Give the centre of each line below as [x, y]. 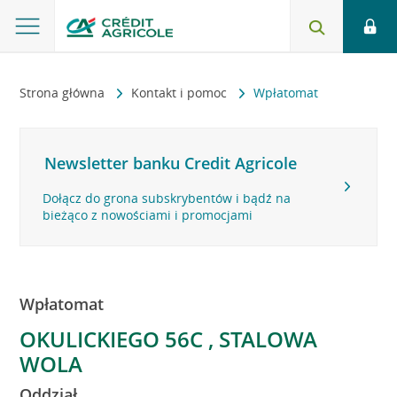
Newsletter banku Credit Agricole [171, 163]
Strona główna [64, 93]
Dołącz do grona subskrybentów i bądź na [167, 198]
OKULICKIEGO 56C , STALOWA [169, 339]
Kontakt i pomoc [181, 93]
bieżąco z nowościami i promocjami [148, 215]
